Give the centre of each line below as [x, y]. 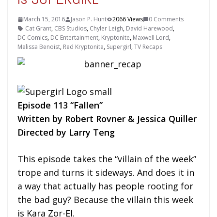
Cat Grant [38, 28]
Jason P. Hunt [89, 19]
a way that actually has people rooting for [105, 186]
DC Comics [32, 38]
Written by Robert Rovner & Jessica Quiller [107, 119]
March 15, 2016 [44, 19]
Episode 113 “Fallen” [60, 105]
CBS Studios [70, 28]
